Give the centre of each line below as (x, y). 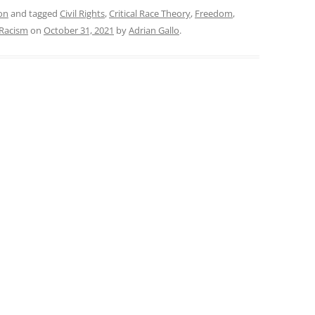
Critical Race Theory (150, 13)
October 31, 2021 (79, 30)
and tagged (34, 13)
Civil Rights (82, 13)
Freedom (214, 13)
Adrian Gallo (154, 30)
